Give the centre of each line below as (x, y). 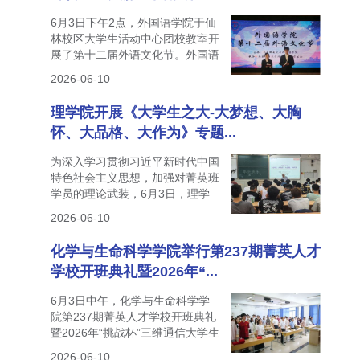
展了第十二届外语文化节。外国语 (135, 54)
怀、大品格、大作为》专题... (143, 132)
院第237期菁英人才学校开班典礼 (133, 316)
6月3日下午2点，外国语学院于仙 (133, 22)
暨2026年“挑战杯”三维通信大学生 (135, 332)
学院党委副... (83, 70)
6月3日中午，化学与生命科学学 (130, 300)
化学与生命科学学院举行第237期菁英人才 (185, 251)
